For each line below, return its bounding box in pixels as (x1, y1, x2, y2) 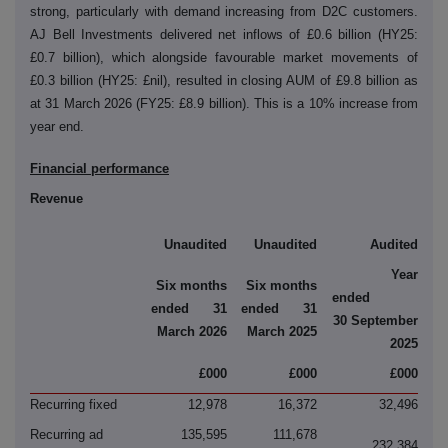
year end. (30, 119, 84, 135)
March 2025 (247, 323, 317, 339)
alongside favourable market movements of (152, 50, 418, 66)
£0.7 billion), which (30, 50, 145, 66)
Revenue (30, 190, 83, 206)
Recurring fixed (30, 396, 117, 412)
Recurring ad (30, 426, 103, 442)
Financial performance (30, 161, 169, 177)
